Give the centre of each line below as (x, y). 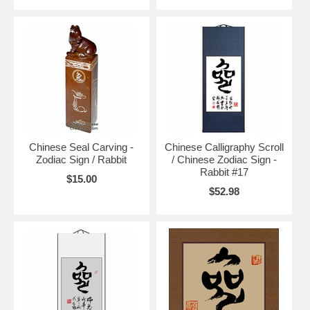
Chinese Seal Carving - (82, 147)
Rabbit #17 (224, 172)
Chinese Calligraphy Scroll (224, 147)
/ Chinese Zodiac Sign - (224, 160)
